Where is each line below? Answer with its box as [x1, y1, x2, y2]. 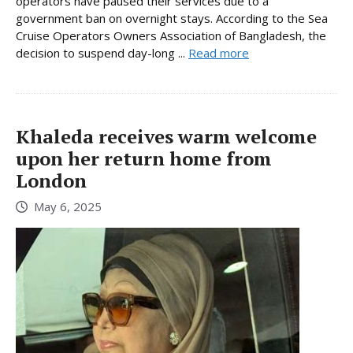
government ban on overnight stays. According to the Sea [16, 10, 328, 27]
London [16, 168, 87, 194]
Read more [188, 45, 249, 61]
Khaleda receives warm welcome [16, 124, 317, 150]
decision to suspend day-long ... [16, 45, 188, 61]
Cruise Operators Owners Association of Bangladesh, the [16, 28, 326, 44]
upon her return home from [16, 146, 272, 172]
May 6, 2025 [34, 198, 102, 214]
